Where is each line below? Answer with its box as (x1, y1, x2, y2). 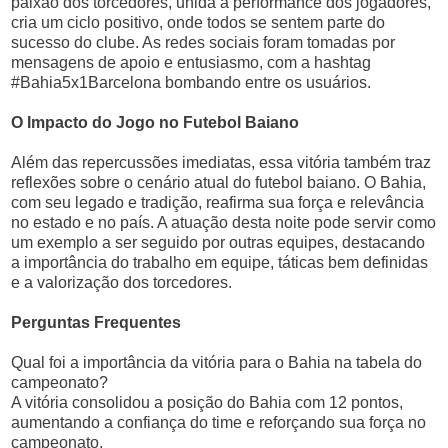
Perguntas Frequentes (11, 314, 182, 331)
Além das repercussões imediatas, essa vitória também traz (11, 154, 432, 171)
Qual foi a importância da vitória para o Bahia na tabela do (11, 354, 423, 371)
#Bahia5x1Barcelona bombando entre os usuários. (11, 74, 372, 91)
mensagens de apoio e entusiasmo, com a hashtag (11, 54, 372, 71)
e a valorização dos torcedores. (11, 274, 233, 291)
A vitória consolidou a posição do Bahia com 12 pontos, (11, 394, 404, 411)
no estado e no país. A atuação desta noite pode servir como (11, 214, 437, 231)
